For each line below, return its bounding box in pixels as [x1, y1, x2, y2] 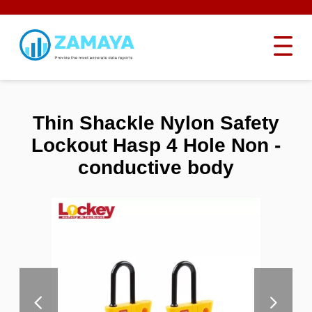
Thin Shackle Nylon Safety [32, 111, 279, 134]
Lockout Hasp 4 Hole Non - [31, 134, 281, 156]
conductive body [77, 156, 234, 178]
